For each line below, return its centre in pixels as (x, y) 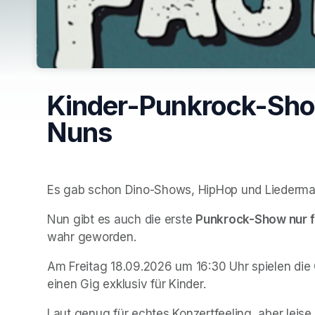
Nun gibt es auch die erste (122, 219)
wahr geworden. (94, 237)
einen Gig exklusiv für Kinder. (127, 284)
